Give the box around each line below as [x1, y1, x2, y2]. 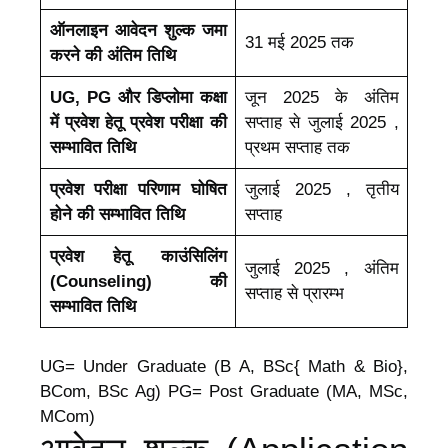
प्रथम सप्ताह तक [244, 138, 350, 158]
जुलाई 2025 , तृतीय [244, 180, 399, 200]
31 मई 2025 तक [244, 33, 354, 53]
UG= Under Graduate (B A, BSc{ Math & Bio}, [40, 356, 408, 376]
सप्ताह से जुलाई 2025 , [244, 113, 399, 133]
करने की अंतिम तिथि [49, 46, 176, 66]
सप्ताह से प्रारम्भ [244, 284, 344, 304]
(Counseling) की [49, 272, 227, 292]
